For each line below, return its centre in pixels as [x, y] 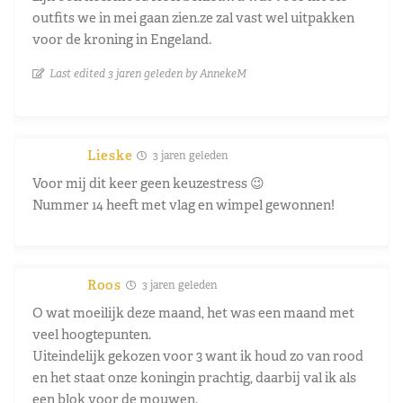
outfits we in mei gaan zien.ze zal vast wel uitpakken [193, 17]
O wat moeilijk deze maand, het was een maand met [193, 312]
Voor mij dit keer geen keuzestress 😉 [148, 183]
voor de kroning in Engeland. [122, 39]
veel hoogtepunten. [92, 334]
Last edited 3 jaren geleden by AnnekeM [148, 73]
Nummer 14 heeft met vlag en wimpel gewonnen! [184, 204]
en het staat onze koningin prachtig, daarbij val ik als [194, 377]
